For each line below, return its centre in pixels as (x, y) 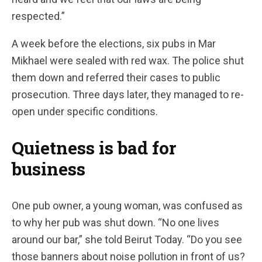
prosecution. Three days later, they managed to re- (128, 95)
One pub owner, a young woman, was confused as (127, 206)
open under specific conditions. (85, 112)
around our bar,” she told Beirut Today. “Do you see (127, 240)
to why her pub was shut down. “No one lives (116, 223)
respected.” (38, 16)
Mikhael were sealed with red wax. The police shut (128, 61)
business (49, 169)
